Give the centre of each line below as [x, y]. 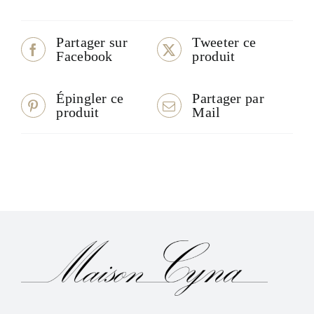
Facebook [84, 56]
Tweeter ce [224, 42]
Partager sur [92, 42]
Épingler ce [90, 98]
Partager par [228, 98]
